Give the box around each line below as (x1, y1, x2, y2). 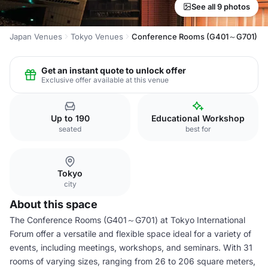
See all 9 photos (191, 2, 250, 11)
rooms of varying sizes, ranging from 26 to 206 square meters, (10, 256, 255, 266)
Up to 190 (50, 113, 90, 123)
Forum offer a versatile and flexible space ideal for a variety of (10, 229, 251, 239)
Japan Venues (10, 32, 62, 41)
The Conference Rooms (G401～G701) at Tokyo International (10, 215, 245, 225)
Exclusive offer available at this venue (41, 75, 169, 84)
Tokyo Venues (71, 32, 123, 41)
